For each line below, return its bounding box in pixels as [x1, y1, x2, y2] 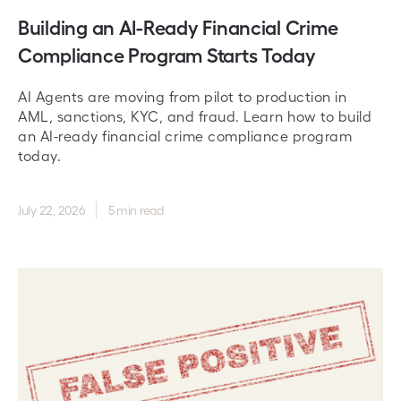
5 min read [107, 202, 164, 218]
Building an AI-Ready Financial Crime [18, 14, 338, 38]
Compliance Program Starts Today [18, 42, 316, 66]
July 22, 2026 [18, 202, 85, 218]
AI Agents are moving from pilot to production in [18, 88, 346, 105]
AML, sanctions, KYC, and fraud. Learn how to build [18, 107, 371, 124]
